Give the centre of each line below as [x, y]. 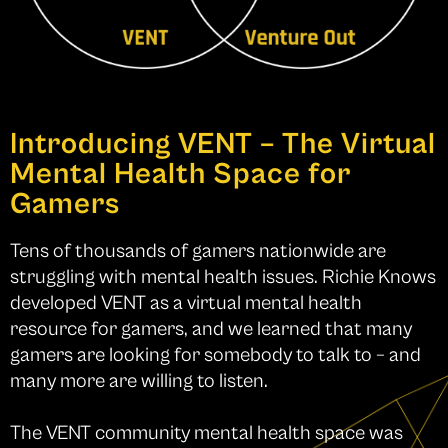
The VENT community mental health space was [206, 433]
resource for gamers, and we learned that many [211, 329]
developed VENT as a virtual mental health [186, 303]
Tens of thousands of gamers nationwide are [198, 251]
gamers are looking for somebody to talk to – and [215, 355]
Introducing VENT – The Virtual [223, 143]
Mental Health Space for [180, 173]
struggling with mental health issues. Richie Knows [223, 277]
